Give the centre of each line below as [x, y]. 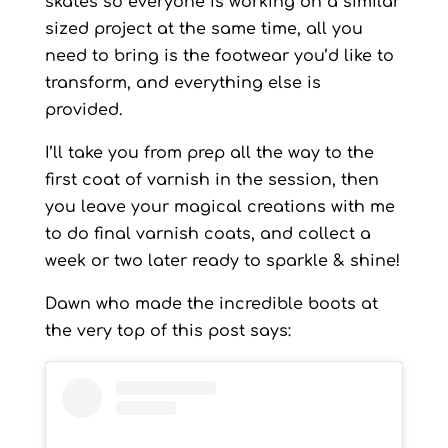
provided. [83, 109]
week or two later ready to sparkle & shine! [222, 260]
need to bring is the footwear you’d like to [219, 55]
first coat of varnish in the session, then [211, 179]
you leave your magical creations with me [219, 206]
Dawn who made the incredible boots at [211, 303]
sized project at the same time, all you [203, 28]
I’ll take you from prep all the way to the [209, 152]
